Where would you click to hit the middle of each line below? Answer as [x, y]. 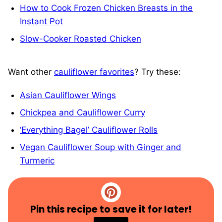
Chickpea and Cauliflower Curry [83, 113]
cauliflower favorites [94, 72]
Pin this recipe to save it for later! [111, 210]
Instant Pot [41, 22]
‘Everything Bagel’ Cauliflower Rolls [89, 130]
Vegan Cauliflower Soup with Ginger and [101, 147]
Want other [31, 72]
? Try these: [158, 72]
